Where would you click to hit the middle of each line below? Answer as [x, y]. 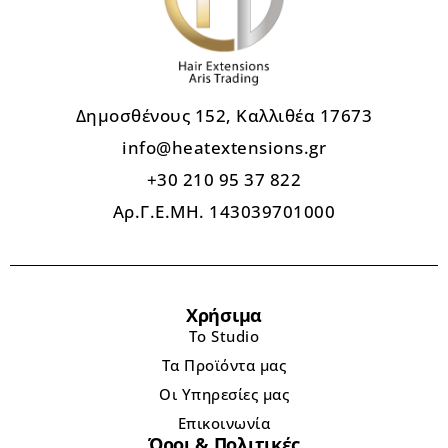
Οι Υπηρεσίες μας [224, 394]
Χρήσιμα [224, 315]
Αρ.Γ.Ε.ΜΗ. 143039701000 [224, 212]
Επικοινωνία [224, 423]
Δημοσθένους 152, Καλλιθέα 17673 [224, 116]
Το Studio [224, 336]
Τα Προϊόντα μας [224, 365]
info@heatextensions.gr [224, 148]
